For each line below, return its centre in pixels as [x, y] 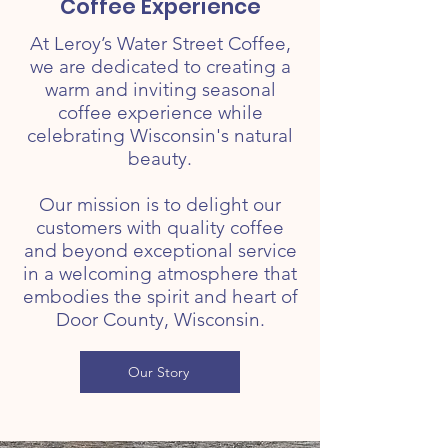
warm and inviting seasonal [160, 89]
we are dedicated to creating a [160, 66]
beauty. [160, 158]
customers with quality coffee [160, 227]
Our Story [158, 372]
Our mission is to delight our [160, 204]
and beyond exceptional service [160, 250]
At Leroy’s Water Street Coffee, [160, 43]
